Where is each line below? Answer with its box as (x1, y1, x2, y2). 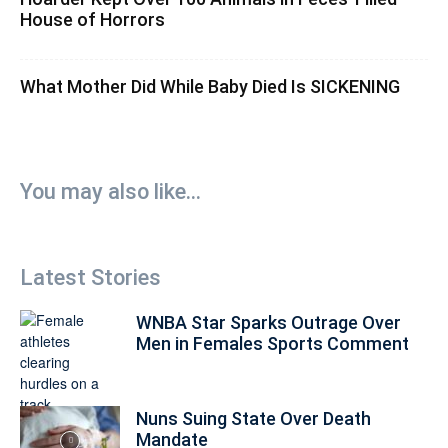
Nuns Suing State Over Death (136, 408, 371, 429)
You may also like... (20, 179, 201, 204)
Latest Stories (20, 265, 161, 290)
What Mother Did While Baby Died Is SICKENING (20, 76, 400, 97)
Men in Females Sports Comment (136, 333, 409, 354)
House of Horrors (20, 9, 165, 30)
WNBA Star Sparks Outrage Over (136, 312, 401, 333)
